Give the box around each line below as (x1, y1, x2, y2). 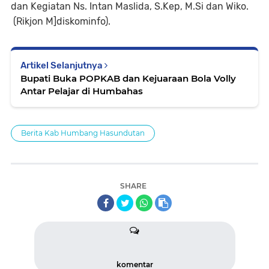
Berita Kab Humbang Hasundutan (21, 128, 145, 138)
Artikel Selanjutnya (20, 59, 104, 71)
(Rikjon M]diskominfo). (11, 15, 110, 27)
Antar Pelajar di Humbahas (20, 85, 143, 97)
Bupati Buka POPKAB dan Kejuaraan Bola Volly (20, 72, 236, 84)
